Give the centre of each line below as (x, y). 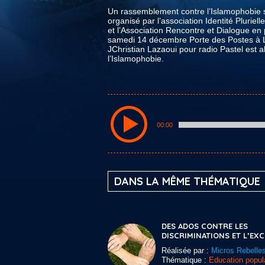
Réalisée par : (186, 251)
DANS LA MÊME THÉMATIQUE (187, 181)
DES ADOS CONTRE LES (205, 226)
